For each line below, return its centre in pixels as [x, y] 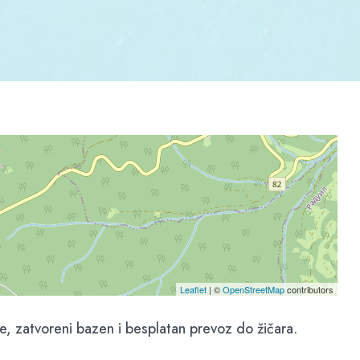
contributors [309, 289]
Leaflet [193, 289]
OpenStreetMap [253, 289]
